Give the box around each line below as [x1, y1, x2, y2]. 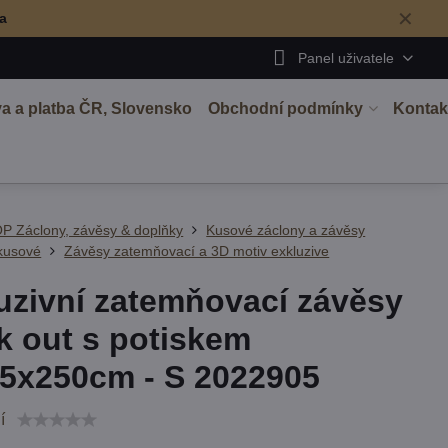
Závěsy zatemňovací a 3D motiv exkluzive [64, 243, 330, 259]
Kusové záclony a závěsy [206, 222, 366, 238]
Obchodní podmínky [207, 100, 363, 117]
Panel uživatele [297, 49, 394, 66]
